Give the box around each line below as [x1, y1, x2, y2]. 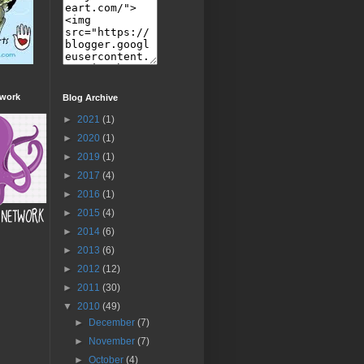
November [89, 336, 138, 348]
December [89, 317, 138, 329]
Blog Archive [63, 93, 118, 103]
